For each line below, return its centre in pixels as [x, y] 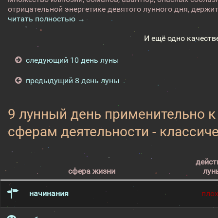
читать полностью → [47, 19]
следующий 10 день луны [72, 60]
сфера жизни [91, 171]
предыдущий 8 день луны [72, 81]
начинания [49, 193]
